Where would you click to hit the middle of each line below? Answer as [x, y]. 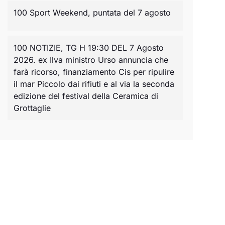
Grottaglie [32, 108]
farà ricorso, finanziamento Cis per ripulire [94, 72]
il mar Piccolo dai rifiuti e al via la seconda [94, 84]
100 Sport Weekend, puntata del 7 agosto [92, 12]
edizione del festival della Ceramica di [86, 96]
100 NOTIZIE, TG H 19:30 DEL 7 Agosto [88, 47]
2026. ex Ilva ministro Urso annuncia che [91, 60]
